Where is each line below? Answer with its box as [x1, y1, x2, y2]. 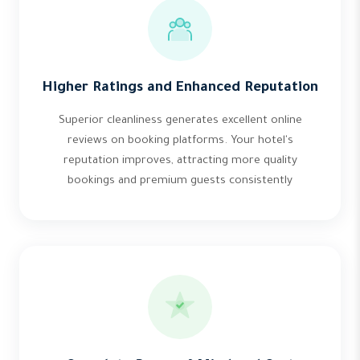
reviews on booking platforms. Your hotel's [67, 135, 293, 147]
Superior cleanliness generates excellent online [58, 115, 302, 127]
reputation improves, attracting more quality [63, 155, 297, 167]
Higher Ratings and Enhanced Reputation [42, 81, 318, 96]
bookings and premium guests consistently [67, 175, 292, 187]
